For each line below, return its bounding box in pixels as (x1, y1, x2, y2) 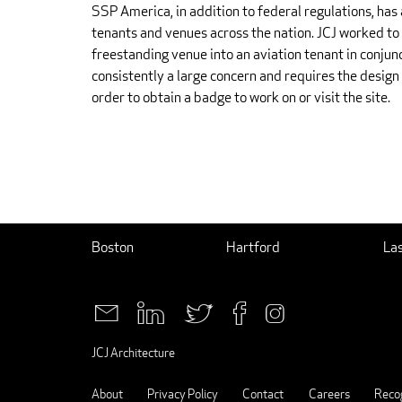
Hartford (226, 238, 280, 258)
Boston (92, 238, 134, 258)
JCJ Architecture (92, 343, 175, 361)
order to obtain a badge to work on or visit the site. (92, 88, 390, 108)
